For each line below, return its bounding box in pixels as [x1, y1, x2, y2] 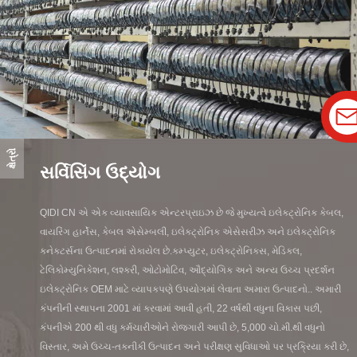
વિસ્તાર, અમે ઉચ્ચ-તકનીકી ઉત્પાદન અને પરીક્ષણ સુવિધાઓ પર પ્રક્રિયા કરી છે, [40, 340, 349, 352]
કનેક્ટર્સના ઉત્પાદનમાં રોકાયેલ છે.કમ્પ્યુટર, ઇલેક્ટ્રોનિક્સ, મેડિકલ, [40, 245, 302, 257]
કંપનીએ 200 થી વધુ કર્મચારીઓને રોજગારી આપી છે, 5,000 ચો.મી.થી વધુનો [40, 321, 325, 333]
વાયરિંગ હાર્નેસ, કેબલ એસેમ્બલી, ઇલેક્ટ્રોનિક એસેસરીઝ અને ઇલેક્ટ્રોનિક [40, 226, 335, 237]
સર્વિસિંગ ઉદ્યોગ [40, 162, 160, 182]
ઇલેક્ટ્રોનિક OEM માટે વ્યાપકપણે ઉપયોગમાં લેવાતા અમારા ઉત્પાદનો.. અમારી [40, 283, 341, 295]
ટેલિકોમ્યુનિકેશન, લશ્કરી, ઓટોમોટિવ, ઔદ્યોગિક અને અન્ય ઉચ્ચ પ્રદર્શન [40, 264, 335, 276]
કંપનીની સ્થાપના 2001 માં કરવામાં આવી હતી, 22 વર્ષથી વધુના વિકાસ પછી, [40, 302, 322, 314]
